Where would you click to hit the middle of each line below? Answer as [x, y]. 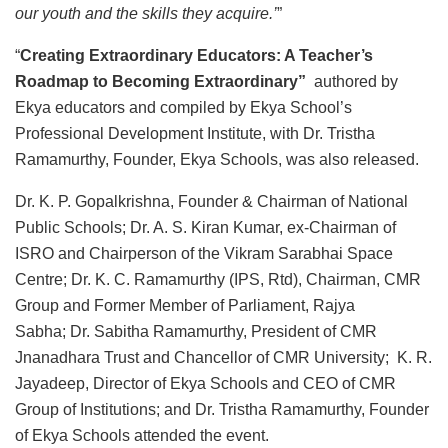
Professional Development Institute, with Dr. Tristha [195, 134]
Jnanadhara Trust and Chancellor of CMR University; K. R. [223, 358]
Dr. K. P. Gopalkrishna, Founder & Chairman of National [211, 202]
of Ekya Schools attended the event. [142, 436]
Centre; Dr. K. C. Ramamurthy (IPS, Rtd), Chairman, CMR [218, 280]
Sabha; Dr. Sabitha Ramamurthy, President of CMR [196, 332]
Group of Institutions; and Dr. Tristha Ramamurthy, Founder [222, 410]
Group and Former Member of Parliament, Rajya [185, 306]
